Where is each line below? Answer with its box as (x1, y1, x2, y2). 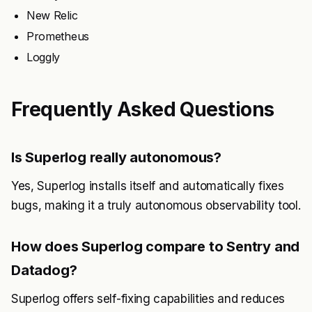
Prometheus (26, 29, 89, 43)
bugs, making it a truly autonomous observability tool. (11, 198, 301, 212)
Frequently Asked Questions (11, 97, 274, 121)
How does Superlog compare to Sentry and (11, 237, 300, 255)
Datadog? (11, 261, 77, 279)
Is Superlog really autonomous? (11, 148, 221, 166)
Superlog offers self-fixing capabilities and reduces (11, 291, 285, 306)
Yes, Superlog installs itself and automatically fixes (11, 178, 284, 193)
